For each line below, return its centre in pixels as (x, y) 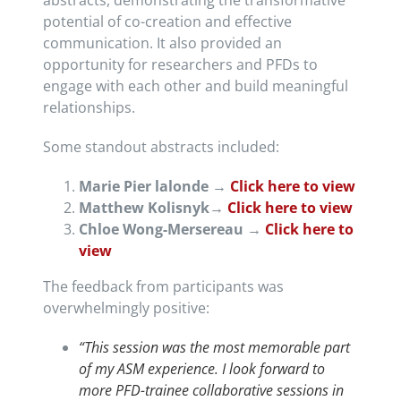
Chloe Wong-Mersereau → (171, 230)
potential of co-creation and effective (167, 22)
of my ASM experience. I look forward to (201, 369)
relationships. (89, 108)
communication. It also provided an (162, 43)
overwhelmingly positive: (126, 308)
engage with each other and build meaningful (195, 86)
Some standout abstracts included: (161, 147)
